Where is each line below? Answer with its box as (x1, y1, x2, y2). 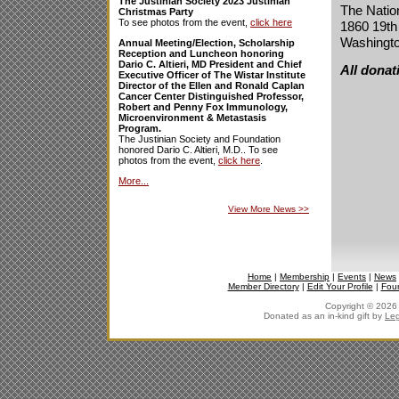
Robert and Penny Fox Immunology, (118, 102, 288, 112)
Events (338, 272, 366, 281)
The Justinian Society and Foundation (118, 134, 281, 144)
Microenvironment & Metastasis (118, 112, 266, 123)
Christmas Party (118, 6, 193, 17)
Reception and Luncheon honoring (118, 48, 284, 59)
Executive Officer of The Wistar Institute (118, 69, 305, 80)
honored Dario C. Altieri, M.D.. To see (118, 144, 278, 155)
